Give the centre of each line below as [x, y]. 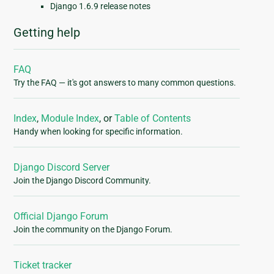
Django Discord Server [62, 168]
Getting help [47, 33]
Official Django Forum [61, 217]
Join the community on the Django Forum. [93, 230]
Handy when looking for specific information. [98, 132]
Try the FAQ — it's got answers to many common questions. [125, 83]
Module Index [70, 119]
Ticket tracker [43, 265]
